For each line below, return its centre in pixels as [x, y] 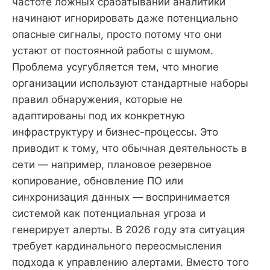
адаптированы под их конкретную [99, 115]
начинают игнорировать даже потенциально [125, 18]
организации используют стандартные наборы [130, 83]
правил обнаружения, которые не [97, 99]
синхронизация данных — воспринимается [121, 197]
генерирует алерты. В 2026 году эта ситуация [129, 229]
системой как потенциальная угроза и [109, 213]
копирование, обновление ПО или [98, 181]
